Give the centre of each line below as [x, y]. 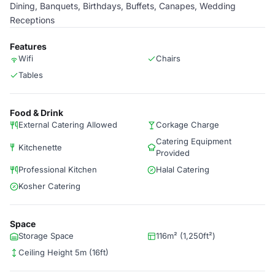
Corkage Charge [188, 125]
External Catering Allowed [68, 125]
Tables [31, 75]
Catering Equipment [194, 141]
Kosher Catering [49, 186]
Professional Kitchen [58, 169]
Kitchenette [40, 147]
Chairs [168, 58]
